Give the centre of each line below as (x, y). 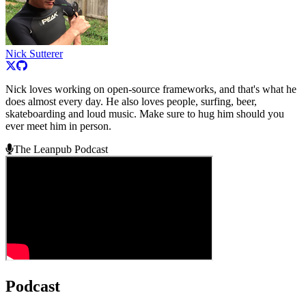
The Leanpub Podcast (61, 149)
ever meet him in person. (58, 126)
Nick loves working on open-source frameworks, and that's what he (151, 89)
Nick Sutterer (34, 53)
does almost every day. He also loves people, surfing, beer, (131, 101)
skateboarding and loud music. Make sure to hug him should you (145, 113)
